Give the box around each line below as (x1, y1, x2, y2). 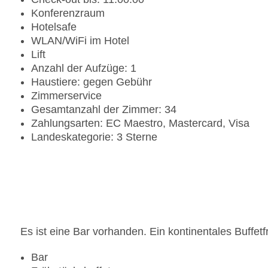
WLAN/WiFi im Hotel (31, 35, 129, 47)
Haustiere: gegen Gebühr (31, 76, 152, 89)
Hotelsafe (31, 21, 77, 33)
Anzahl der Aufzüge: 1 (31, 62, 136, 75)
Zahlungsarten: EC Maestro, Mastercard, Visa (31, 117, 249, 130)
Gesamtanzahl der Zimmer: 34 (31, 103, 176, 116)
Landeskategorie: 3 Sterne (31, 131, 157, 144)
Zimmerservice (31, 90, 102, 102)
